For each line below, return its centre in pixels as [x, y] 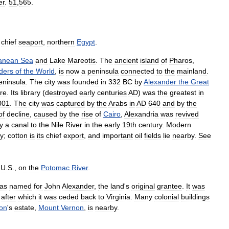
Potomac [55, 168]
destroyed [61, 93]
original [143, 186]
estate [24, 208]
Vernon [72, 208]
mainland [192, 71]
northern [61, 42]
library [30, 93]
